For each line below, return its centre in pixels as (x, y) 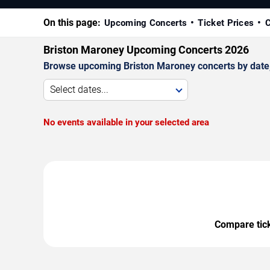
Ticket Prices (226, 23)
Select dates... (79, 89)
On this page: (72, 22)
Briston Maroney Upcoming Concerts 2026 (146, 49)
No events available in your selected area (126, 122)
